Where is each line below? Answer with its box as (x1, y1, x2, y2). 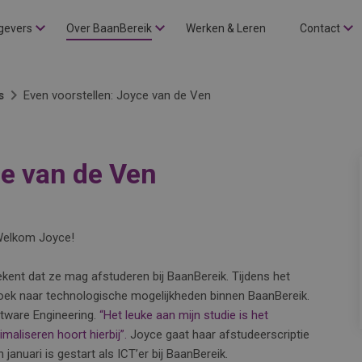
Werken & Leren (186, 22, 266, 35)
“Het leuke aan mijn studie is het (96, 308, 268, 322)
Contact (300, 22, 340, 35)
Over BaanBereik (66, 22, 152, 35)
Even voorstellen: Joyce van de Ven (23, 88, 211, 103)
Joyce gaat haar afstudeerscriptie (127, 327, 309, 342)
